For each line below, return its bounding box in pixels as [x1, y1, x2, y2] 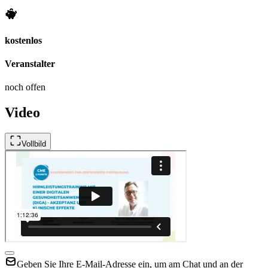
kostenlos [5, 35, 42, 45]
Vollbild [22, 139, 46, 149]
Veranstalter [5, 59, 55, 69]
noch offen [5, 82, 45, 93]
